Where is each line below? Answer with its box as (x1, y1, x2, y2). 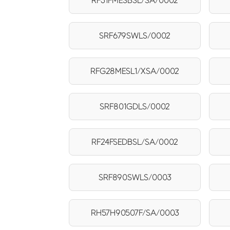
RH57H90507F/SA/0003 (90, 208, 179, 217)
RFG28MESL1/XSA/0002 (90, 66, 180, 75)
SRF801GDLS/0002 (100, 102, 170, 111)
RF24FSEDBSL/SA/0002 (91, 137, 179, 146)
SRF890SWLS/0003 (98, 172, 171, 182)
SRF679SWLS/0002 (99, 31, 171, 40)
